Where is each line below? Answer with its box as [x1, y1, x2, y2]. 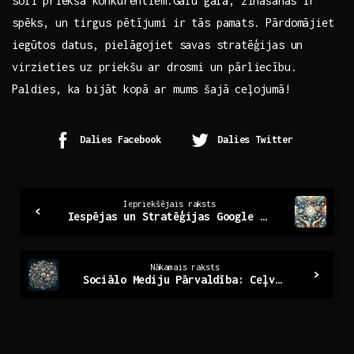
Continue [11, 182, 95, 206]
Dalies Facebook [79, 134, 161, 146]
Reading [11, 210, 84, 235]
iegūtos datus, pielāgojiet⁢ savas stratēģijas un [12, 38, 303, 52]
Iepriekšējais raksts [123, 199, 216, 209]
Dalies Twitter [217, 134, 293, 146]
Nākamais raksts [149, 262, 220, 273]
